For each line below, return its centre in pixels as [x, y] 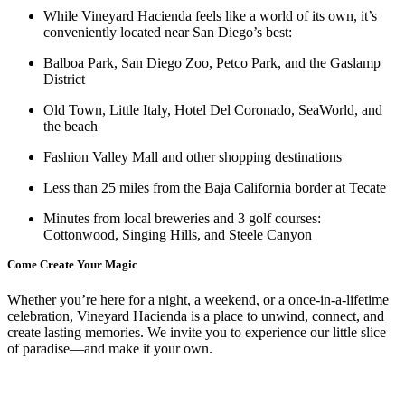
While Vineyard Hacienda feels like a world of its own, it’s [210, 15]
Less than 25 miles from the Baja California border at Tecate [215, 187]
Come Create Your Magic [72, 264]
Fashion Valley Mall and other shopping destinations [193, 156]
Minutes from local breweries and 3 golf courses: [182, 218]
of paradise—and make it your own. [110, 349]
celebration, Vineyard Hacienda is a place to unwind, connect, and [196, 316]
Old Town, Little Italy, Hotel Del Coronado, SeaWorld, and [213, 109]
